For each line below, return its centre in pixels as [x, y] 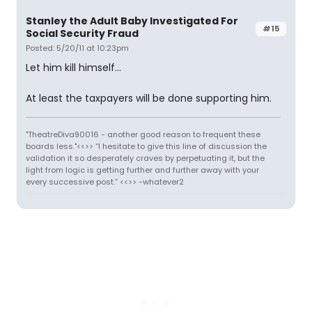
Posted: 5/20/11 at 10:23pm [77, 48]
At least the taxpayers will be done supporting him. [149, 98]
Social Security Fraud [82, 33]
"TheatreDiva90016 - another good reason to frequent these [143, 134]
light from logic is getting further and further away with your [142, 170]
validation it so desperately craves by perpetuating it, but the [145, 158]
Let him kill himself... [73, 68]
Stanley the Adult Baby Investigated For [132, 21]
